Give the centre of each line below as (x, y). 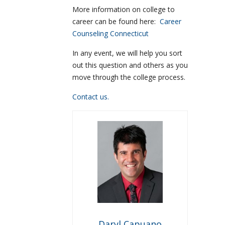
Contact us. (91, 97)
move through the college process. (129, 77)
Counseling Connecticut (110, 34)
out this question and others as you (130, 65)
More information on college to (124, 10)
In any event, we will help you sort (127, 53)
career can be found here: (116, 22)
